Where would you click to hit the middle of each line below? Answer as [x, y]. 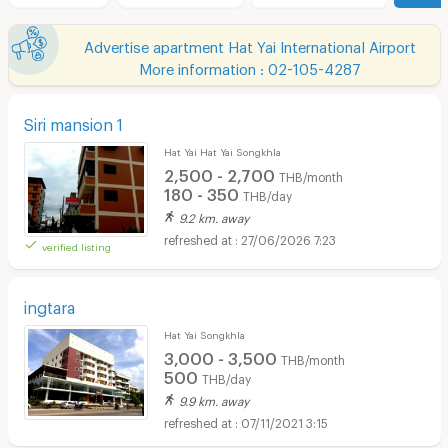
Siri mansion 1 [73, 121]
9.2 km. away [213, 215]
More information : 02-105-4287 [250, 65]
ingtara [49, 304]
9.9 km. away [213, 398]
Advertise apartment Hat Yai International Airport [250, 43]
